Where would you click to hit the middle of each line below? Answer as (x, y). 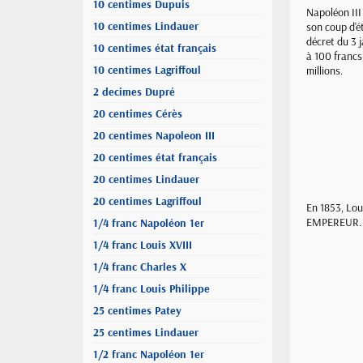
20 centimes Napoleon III (154, 135)
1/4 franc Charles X (140, 267)
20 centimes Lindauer (146, 179)
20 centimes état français (155, 157)
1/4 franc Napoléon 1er (149, 223)
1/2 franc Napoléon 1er (149, 354)
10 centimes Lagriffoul (147, 70)
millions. (325, 71)
